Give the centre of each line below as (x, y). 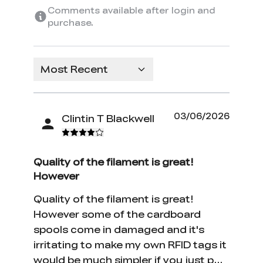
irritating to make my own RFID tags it (130, 244)
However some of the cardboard (117, 214)
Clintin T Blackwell (108, 118)
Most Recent (75, 69)
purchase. (71, 23)
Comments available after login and (131, 10)
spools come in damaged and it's (119, 229)
